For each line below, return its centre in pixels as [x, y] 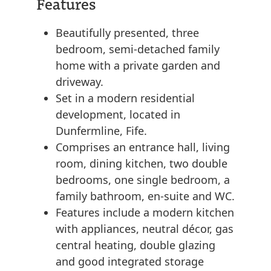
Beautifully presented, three [127, 33]
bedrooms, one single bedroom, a [143, 180]
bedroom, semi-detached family [138, 49]
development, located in [118, 115]
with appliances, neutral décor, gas [145, 229]
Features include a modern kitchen [145, 213]
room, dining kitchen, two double [142, 164]
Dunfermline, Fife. [101, 131]
